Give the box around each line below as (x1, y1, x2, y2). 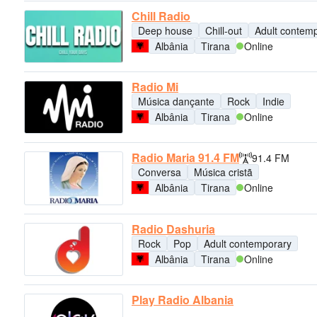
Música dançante (138, 93, 214, 108)
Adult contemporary (204, 236, 292, 250)
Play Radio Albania (132, 291, 234, 308)
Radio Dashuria (132, 220, 215, 237)
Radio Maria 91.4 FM (132, 149, 239, 166)
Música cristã (194, 165, 253, 180)
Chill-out (205, 23, 242, 38)
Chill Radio (132, 7, 190, 24)
